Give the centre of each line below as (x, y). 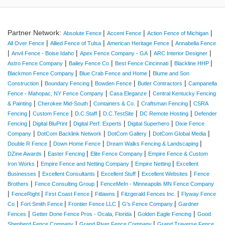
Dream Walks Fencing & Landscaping (153, 144)
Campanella (203, 83)
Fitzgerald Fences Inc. (149, 194)
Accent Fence (124, 33)
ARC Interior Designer (181, 53)
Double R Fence (27, 144)
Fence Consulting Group (65, 184)
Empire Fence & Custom (178, 154)
